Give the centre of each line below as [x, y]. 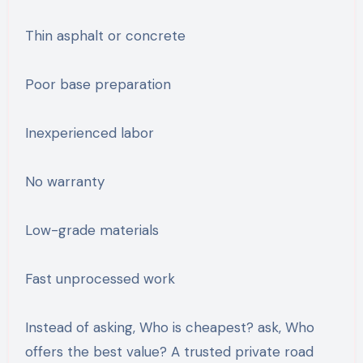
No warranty [64, 181]
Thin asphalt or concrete [105, 35]
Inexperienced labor [89, 132]
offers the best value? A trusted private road [169, 351]
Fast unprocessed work [100, 278]
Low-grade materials [92, 230]
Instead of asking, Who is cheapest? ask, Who [169, 327]
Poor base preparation [98, 84]
